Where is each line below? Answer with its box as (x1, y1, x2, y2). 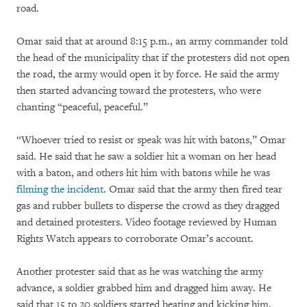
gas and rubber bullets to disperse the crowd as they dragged (16, 199, 280, 212)
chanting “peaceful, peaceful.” (16, 100, 148, 114)
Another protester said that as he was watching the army (16, 265, 263, 278)
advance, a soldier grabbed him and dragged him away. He (16, 281, 271, 295)
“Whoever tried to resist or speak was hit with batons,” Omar (16, 133, 286, 147)
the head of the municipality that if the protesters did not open (16, 51, 290, 64)
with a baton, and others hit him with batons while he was (16, 166, 270, 180)
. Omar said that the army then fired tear (103, 182, 282, 196)
